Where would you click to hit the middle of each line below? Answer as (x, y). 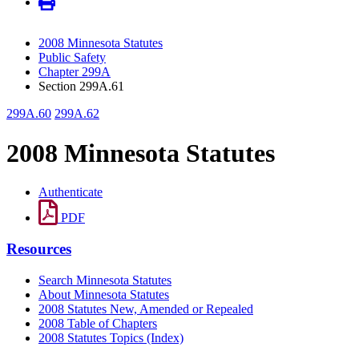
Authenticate (71, 192)
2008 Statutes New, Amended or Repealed (146, 309)
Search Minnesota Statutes (105, 280)
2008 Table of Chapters (98, 323)
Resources (39, 248)
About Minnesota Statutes (104, 294)
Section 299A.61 (81, 87)
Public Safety (72, 58)
